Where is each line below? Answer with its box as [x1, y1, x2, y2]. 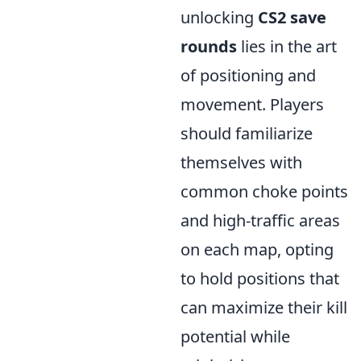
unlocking [180, 6, 258, 28]
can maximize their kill [180, 297, 347, 318]
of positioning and [180, 64, 316, 86]
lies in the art [237, 35, 337, 57]
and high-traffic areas [180, 210, 340, 231]
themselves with [180, 151, 302, 173]
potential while [180, 326, 290, 347]
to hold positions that [180, 268, 339, 289]
